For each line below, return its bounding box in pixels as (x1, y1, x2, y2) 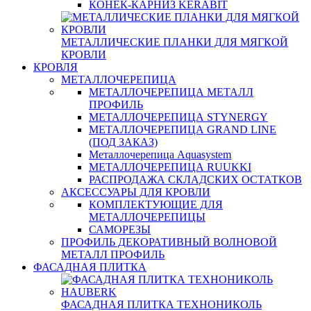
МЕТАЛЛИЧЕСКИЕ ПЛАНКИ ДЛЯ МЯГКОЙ (61, 36, 288, 48)
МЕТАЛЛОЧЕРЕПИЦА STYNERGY (89, 111, 268, 123)
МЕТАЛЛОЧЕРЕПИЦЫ (89, 211, 205, 223)
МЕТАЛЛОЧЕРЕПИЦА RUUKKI (89, 161, 251, 173)
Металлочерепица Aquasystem (89, 149, 231, 160)
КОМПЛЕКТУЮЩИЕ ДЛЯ (89, 199, 223, 210)
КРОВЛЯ (33, 61, 78, 73)
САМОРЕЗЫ (89, 224, 151, 235)
